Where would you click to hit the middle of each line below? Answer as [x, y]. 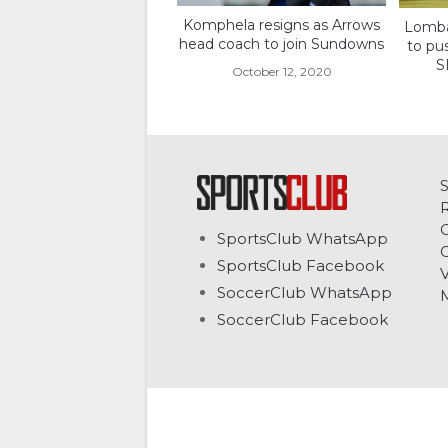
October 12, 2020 [281, 72]
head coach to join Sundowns [282, 44]
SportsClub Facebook [300, 266]
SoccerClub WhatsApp [304, 293]
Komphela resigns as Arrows [282, 25]
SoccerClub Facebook [302, 320]
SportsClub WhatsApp [302, 239]
